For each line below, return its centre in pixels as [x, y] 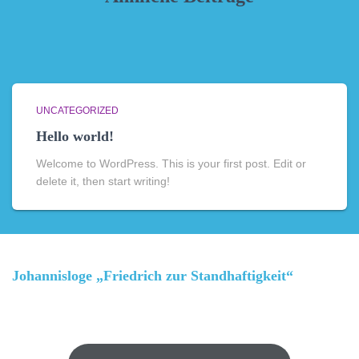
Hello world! [75, 137]
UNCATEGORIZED [77, 111]
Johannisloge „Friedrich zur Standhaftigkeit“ [153, 276]
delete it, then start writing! [103, 182]
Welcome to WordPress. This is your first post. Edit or [171, 164]
